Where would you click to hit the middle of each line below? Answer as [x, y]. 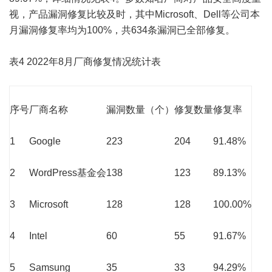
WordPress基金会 [68, 172]
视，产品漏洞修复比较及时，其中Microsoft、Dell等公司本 [134, 14]
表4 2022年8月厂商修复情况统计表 [85, 61]
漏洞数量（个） [140, 109]
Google [45, 141]
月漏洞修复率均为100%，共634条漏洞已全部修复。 [122, 30]
